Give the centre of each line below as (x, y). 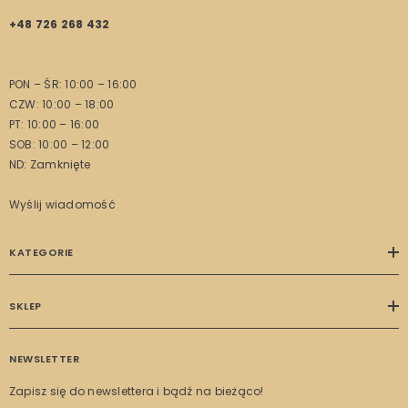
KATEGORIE (41, 252)
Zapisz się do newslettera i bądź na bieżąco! (137, 391)
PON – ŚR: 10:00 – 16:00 (73, 84)
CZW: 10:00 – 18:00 (62, 104)
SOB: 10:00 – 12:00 (60, 144)
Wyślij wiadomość (62, 204)
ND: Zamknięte (50, 164)
